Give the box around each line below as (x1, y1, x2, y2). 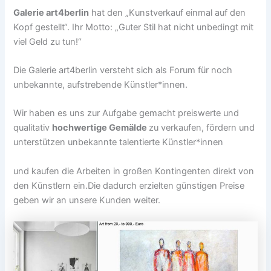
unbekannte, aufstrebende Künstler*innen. (13, 79, 188, 90)
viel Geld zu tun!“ (13, 36, 82, 47)
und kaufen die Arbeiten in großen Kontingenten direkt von (13, 165, 255, 177)
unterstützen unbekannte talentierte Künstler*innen (13, 137, 224, 148)
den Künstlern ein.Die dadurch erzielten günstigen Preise (13, 180, 245, 191)
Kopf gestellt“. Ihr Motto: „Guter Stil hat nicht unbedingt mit (13, 21, 254, 33)
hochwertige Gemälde (52, 122, 149, 134)
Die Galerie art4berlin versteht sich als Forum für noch (13, 64, 233, 76)
